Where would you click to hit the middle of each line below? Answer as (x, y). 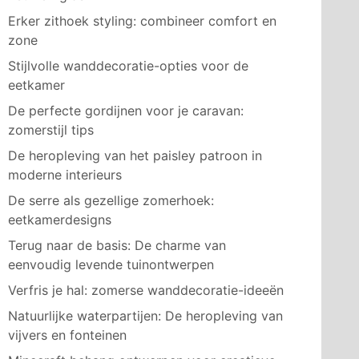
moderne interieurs (65, 175)
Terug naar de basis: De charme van (117, 245)
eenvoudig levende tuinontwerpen (111, 264)
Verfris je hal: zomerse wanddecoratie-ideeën (146, 290)
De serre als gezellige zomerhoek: (111, 200)
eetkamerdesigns (60, 220)
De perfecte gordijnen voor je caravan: (126, 111)
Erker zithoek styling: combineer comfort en (142, 21)
